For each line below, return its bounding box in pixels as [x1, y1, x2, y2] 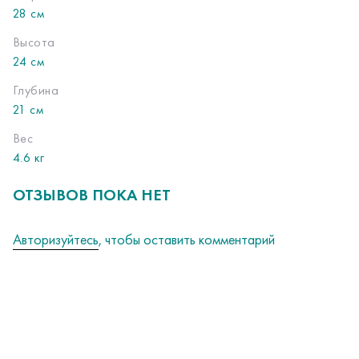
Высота [13, 34, 55, 51]
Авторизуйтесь [13, 230, 99, 249]
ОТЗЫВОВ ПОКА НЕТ [13, 184, 171, 206]
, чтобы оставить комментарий [99, 230, 275, 249]
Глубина [13, 82, 59, 99]
